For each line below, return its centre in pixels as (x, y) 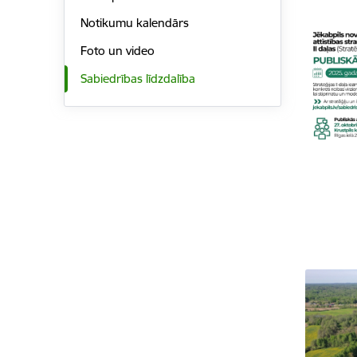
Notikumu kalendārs (134, 23)
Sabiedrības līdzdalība (137, 78)
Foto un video (117, 51)
